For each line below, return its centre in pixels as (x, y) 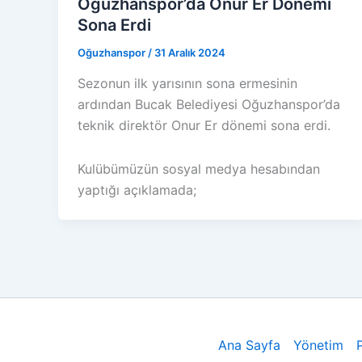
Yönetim (318, 345)
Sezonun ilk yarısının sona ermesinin (187, 84)
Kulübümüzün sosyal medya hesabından (199, 169)
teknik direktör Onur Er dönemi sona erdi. (204, 126)
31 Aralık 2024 (190, 53)
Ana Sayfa (249, 345)
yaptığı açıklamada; (137, 190)
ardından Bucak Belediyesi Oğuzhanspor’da (209, 105)
